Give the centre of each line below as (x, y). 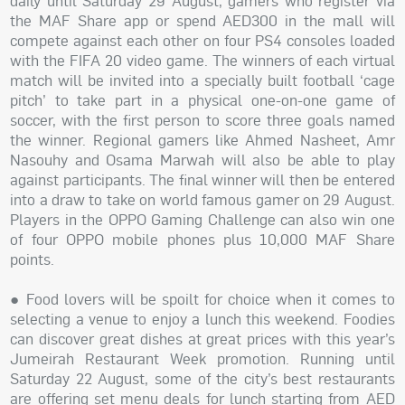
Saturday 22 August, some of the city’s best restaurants (202, 379)
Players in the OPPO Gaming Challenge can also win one (202, 220)
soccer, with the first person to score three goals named (202, 120)
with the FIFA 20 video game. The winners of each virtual (202, 61)
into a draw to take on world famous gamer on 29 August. (202, 200)
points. (33, 259)
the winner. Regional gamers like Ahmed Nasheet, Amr (202, 140)
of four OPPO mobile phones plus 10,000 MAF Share (202, 240)
